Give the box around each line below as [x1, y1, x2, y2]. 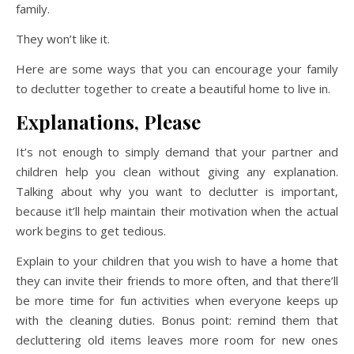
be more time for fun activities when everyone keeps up [16, 292, 338, 308]
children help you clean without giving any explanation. [16, 164, 338, 179]
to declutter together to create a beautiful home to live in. [16, 81, 330, 96]
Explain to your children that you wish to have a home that [16, 253, 338, 269]
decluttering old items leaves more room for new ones [16, 332, 338, 348]
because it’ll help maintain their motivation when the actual [16, 203, 338, 219]
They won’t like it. [16, 31, 110, 47]
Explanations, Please [16, 109, 201, 134]
